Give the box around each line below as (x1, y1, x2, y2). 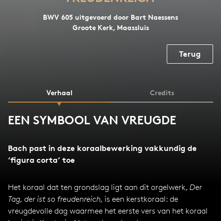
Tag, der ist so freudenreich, (8, 194, 105, 204)
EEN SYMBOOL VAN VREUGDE (8, 113, 176, 127)
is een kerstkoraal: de (105, 194, 178, 204)
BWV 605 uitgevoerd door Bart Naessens (43, 13, 178, 21)
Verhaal (46, 88, 73, 97)
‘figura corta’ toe (8, 155, 75, 165)
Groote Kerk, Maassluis (72, 23, 149, 32)
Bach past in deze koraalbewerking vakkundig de (8, 143, 197, 153)
